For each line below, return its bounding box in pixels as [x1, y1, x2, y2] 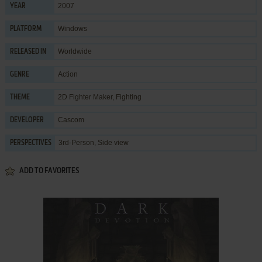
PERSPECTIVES [9, 139, 51, 147]
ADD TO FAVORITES [19, 167, 79, 175]
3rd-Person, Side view [58, 138, 129, 147]
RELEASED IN [9, 48, 46, 56]
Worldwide [57, 47, 92, 56]
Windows [57, 24, 87, 33]
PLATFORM [9, 25, 42, 33]
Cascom [57, 115, 84, 124]
